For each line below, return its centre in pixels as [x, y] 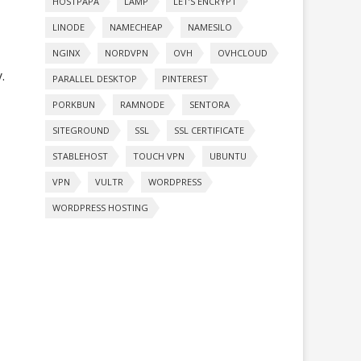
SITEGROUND [81, 130]
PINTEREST [185, 78]
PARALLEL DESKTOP [95, 78]
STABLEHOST [80, 156]
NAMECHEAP [136, 27]
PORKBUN [74, 104]
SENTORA [210, 104]
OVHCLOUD [243, 52]
